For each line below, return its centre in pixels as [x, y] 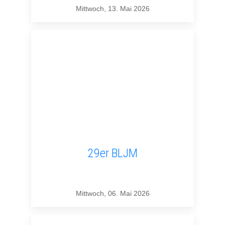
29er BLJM [113, 153]
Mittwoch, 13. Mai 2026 [113, 9]
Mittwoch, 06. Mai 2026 [113, 194]
